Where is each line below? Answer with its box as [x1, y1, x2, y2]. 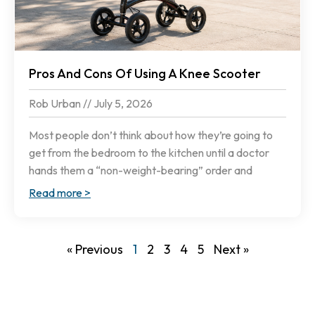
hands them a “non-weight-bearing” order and [29, 163, 252, 178]
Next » [213, 241, 249, 258]
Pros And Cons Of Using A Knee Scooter [29, 65, 261, 82]
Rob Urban [29, 96, 83, 111]
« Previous [66, 241, 123, 258]
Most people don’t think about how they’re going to [29, 128, 273, 143]
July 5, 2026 [91, 96, 153, 111]
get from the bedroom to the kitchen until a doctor [29, 146, 269, 160]
